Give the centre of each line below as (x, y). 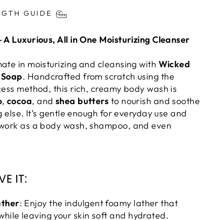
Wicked (174, 64)
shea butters (82, 101)
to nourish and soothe (154, 101)
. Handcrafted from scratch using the (98, 77)
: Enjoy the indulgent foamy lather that (99, 203)
